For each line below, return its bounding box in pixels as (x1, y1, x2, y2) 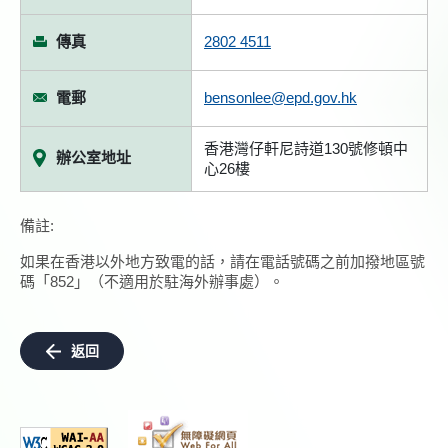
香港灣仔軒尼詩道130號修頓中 (204, 140, 408, 157)
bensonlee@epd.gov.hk (204, 89, 357, 106)
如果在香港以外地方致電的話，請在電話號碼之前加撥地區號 (20, 253, 425, 270)
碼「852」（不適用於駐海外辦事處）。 (20, 273, 284, 290)
